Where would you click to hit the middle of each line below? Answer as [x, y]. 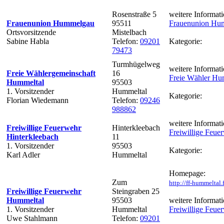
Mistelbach [129, 32]
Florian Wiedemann [37, 100]
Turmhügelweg [136, 64]
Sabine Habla [28, 41]
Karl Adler [23, 154]
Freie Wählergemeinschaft [51, 73]
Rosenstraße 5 [134, 14]
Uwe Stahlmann [32, 218]
